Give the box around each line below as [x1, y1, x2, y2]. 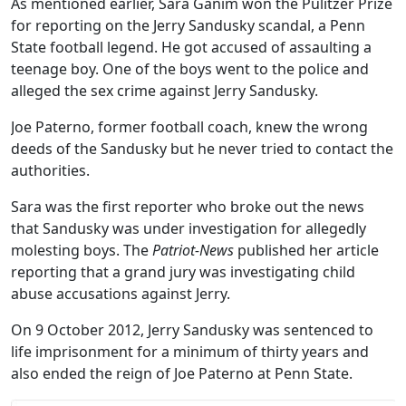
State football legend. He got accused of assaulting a [11, 36, 372, 57]
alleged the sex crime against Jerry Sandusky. [11, 80, 318, 101]
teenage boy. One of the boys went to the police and [11, 58, 369, 79]
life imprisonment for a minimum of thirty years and [11, 341, 369, 362]
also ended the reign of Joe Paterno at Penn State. [11, 362, 353, 383]
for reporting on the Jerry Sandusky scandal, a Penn [11, 14, 365, 35]
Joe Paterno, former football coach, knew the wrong [11, 116, 368, 137]
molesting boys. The [11, 239, 152, 260]
